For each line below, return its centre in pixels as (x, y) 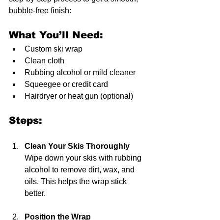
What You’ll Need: (56, 35)
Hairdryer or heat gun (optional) (81, 96)
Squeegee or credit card (68, 84)
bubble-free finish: (40, 11)
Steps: (26, 121)
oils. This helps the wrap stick (77, 182)
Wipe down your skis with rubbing (84, 158)
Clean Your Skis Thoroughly (77, 146)
